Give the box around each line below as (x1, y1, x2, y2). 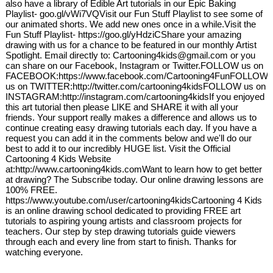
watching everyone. (5, 247, 83, 258)
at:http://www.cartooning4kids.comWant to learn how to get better (5, 164, 263, 175)
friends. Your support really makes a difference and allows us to (5, 112, 257, 123)
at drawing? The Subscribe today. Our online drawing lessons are (5, 174, 264, 185)
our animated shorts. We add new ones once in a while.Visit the (5, 19, 257, 30)
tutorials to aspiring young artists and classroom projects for (5, 216, 243, 227)
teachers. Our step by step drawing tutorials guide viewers (5, 226, 236, 237)
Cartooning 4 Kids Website (5, 154, 112, 165)
